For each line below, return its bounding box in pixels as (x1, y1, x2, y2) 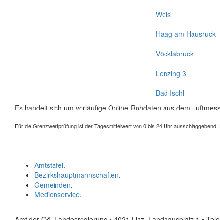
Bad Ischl (156, 88, 184, 98)
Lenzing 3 (156, 68, 186, 78)
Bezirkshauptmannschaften (34, 170, 119, 180)
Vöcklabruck (156, 49, 193, 58)
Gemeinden (34, 180, 71, 190)
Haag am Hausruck (156, 29, 216, 39)
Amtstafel (34, 160, 63, 170)
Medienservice (34, 190, 80, 199)
